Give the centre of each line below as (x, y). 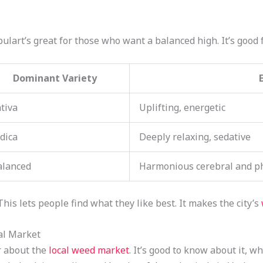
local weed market (89, 250)
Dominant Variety (55, 78)
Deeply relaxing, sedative (195, 137)
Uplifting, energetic (182, 108)
